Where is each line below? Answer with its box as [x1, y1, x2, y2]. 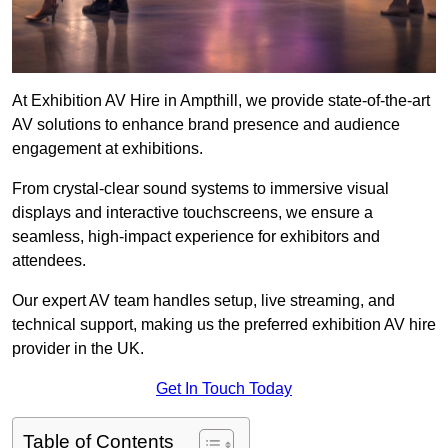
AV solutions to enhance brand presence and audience [12, 116, 400, 134]
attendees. [12, 252, 86, 270]
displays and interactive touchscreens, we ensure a [12, 204, 373, 222]
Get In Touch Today [156, 380, 292, 398]
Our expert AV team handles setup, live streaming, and [12, 292, 395, 310]
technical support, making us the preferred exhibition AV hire [12, 316, 436, 334]
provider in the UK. [12, 340, 144, 358]
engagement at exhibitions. [12, 140, 203, 158]
